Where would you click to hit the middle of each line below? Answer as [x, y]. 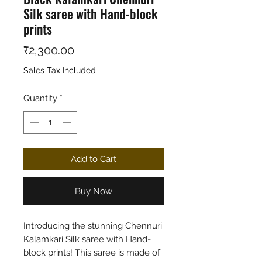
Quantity [40, 98]
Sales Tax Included [60, 70]
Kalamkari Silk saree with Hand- [87, 239]
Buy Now [94, 191]
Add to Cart [94, 159]
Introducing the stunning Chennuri [93, 225]
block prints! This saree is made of [92, 252]
